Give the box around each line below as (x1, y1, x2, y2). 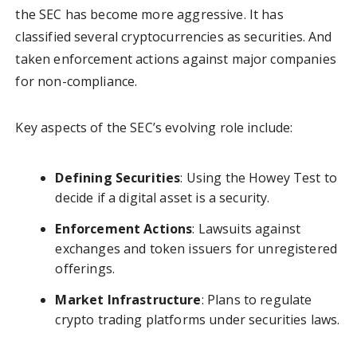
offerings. (55, 260, 115, 278)
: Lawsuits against (192, 220, 301, 238)
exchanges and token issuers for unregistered (55, 240, 338, 258)
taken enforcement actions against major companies (15, 50, 336, 69)
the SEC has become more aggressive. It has (15, 6, 284, 24)
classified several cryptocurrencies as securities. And (15, 28, 332, 46)
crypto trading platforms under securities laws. (55, 311, 340, 329)
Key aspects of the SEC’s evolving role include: (15, 119, 293, 137)
